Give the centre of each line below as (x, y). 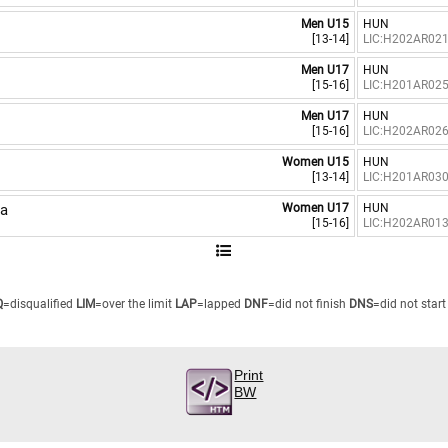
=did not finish (307, 304)
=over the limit (134, 304)
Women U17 (316, 208)
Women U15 (316, 162)
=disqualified (38, 304)
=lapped (219, 304)
